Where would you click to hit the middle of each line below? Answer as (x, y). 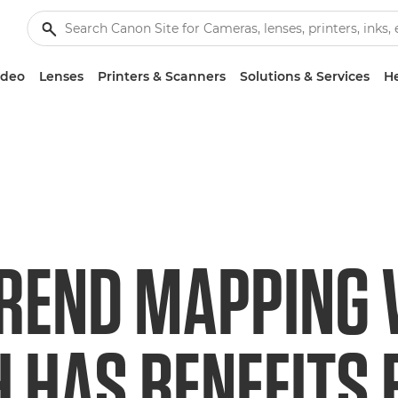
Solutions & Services (305, 76)
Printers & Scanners (162, 76)
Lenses (61, 76)
